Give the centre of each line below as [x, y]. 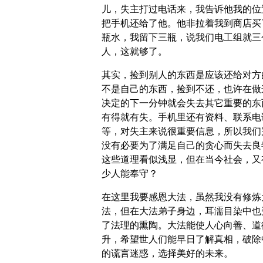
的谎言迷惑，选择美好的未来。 [167, 254]
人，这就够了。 [134, 52]
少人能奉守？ [129, 174]
